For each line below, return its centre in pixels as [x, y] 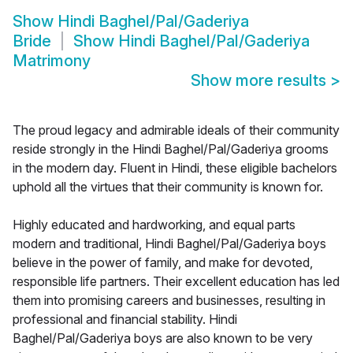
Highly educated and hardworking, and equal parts [154, 225]
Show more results [260, 81]
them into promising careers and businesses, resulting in [169, 301]
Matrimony [52, 61]
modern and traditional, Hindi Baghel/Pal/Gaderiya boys [169, 244]
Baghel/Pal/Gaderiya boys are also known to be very [163, 338]
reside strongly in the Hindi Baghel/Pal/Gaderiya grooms [171, 149]
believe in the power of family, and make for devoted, [163, 263]
